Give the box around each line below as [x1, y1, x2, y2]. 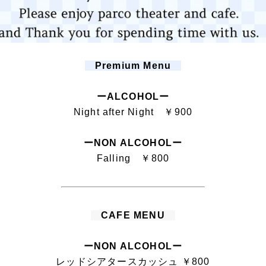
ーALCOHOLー [96, 91, 170, 102]
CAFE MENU [90, 210, 176, 221]
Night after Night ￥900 [73, 107, 193, 118]
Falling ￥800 [96, 153, 170, 164]
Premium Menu [84, 61, 182, 71]
